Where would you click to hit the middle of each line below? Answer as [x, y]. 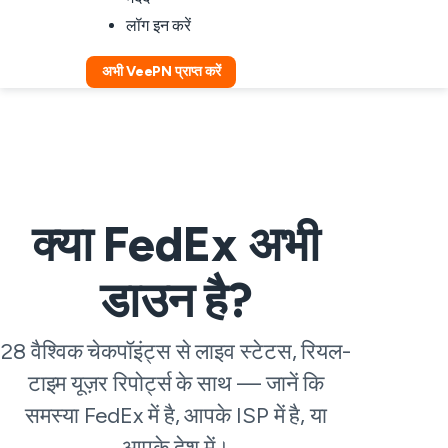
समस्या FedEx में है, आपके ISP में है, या [176, 415]
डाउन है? [176, 300]
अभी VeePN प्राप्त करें [161, 71]
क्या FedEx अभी [176, 244]
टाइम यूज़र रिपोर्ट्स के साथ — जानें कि [176, 383]
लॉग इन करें [159, 25]
